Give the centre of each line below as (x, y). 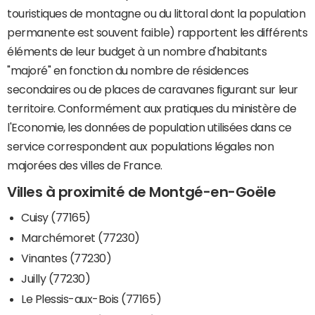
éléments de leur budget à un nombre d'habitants (137, 52)
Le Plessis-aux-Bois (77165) (91, 298)
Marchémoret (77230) (81, 237)
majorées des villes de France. (85, 166)
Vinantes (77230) (66, 258)
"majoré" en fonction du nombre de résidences (128, 71)
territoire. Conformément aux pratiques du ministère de (152, 109)
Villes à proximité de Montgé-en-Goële (142, 192)
